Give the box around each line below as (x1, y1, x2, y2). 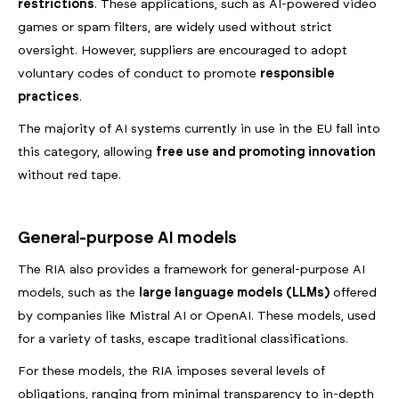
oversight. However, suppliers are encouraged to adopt (18, 45, 347, 58)
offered (330, 287, 377, 300)
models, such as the (18, 287, 139, 300)
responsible (260, 68, 335, 81)
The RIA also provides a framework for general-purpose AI (18, 264, 365, 277)
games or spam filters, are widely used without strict (18, 21, 332, 35)
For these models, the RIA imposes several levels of (18, 365, 325, 379)
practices (18, 91, 79, 104)
